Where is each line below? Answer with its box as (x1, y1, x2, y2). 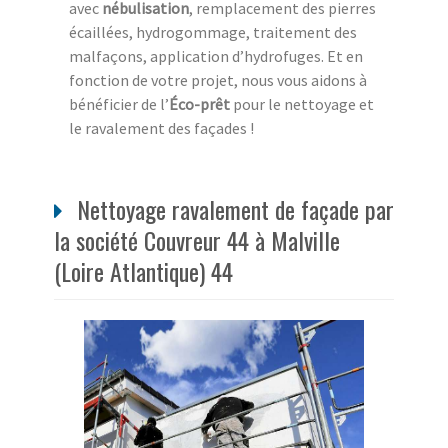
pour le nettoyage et (230, 94, 374, 115)
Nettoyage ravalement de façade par (71, 191, 394, 228)
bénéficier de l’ (69, 94, 169, 115)
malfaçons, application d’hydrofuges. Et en (69, 46, 363, 67)
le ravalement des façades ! (69, 118, 254, 139)
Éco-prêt (169, 94, 230, 115)
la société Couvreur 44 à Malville (54, 222, 340, 259)
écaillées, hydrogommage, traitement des (69, 22, 357, 43)
